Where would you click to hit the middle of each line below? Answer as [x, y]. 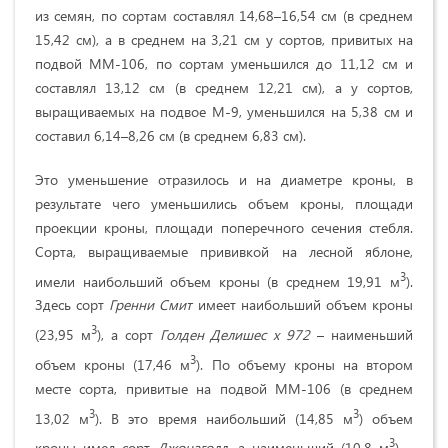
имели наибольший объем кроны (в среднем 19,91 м [217, 281]
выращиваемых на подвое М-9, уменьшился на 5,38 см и [224, 111]
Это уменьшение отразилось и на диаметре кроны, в [224, 179]
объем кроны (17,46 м [113, 364]
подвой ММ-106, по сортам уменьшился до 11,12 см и [224, 63]
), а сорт [128, 335]
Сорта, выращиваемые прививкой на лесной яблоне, [224, 251]
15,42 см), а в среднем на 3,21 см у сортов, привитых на [224, 39]
